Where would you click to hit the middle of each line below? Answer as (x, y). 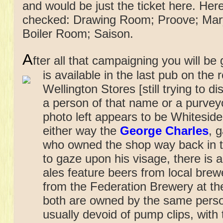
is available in (80, 75)
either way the (81, 130)
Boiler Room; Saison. (78, 34)
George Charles (164, 130)
